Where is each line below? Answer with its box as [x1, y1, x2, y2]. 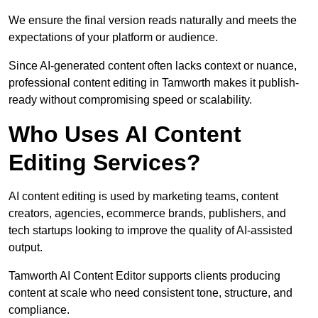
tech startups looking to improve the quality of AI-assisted [9, 224, 292, 237]
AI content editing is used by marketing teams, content [9, 190, 278, 203]
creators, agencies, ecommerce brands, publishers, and [9, 207, 286, 220]
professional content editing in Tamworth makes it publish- [9, 77, 299, 89]
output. [9, 241, 43, 254]
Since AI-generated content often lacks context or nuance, [9, 60, 297, 72]
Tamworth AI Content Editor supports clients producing [9, 270, 280, 283]
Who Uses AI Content [9, 121, 241, 148]
